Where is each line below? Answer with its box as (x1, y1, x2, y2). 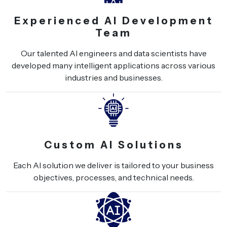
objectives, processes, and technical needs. (33, 172, 194, 182)
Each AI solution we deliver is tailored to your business (13, 160, 214, 170)
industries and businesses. (64, 72, 163, 83)
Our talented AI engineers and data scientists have (20, 48, 207, 58)
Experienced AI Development (14, 14, 213, 27)
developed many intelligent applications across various (12, 60, 215, 70)
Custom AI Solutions (44, 138, 183, 151)
